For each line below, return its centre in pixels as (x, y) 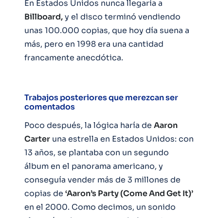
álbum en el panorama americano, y (94, 166)
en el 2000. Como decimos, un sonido (100, 207)
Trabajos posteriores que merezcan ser (101, 97)
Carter (37, 139)
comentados (50, 107)
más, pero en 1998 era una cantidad (94, 44)
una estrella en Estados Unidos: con (122, 139)
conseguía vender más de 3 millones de (102, 180)
